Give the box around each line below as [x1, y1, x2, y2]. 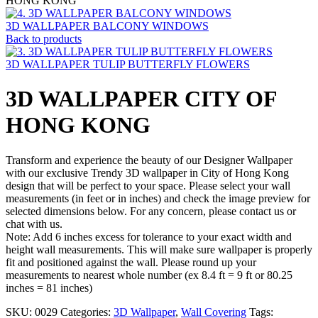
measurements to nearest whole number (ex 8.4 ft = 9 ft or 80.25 [6, 268, 292, 281]
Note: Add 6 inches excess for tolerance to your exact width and [6, 230, 292, 243]
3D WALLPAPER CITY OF [6, 86, 277, 112]
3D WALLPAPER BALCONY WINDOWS [6, 20, 209, 32]
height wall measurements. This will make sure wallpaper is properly [6, 243, 312, 256]
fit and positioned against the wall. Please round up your [6, 256, 256, 268]
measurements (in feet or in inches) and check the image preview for [6, 192, 310, 204]
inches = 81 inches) [6, 281, 92, 294]
